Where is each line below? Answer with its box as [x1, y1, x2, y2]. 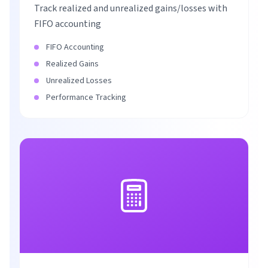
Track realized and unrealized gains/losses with [34, 2, 227, 15]
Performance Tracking [46, 92, 126, 103]
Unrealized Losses [46, 75, 112, 87]
